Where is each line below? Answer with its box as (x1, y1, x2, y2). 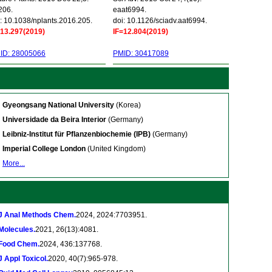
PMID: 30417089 (113, 49, 169, 58)
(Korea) (114, 101, 141, 109)
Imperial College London (2, 144, 86, 153)
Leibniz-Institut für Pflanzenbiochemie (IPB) (2, 130, 151, 138)
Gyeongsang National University (2, 101, 114, 109)
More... (2, 159, 25, 168)
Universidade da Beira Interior (2, 115, 106, 124)
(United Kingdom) (86, 144, 146, 153)
